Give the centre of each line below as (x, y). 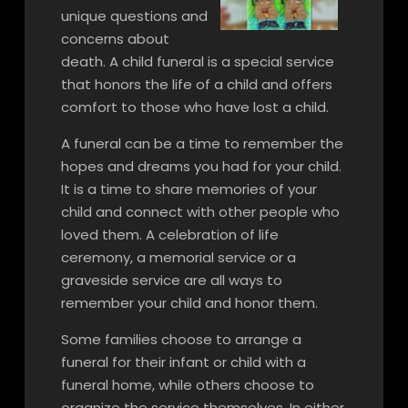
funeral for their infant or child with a (183, 362)
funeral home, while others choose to (187, 385)
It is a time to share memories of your (189, 189)
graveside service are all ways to (171, 280)
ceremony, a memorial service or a (178, 257)
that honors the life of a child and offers (196, 84)
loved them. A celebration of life (169, 235)
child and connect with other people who (200, 212)
